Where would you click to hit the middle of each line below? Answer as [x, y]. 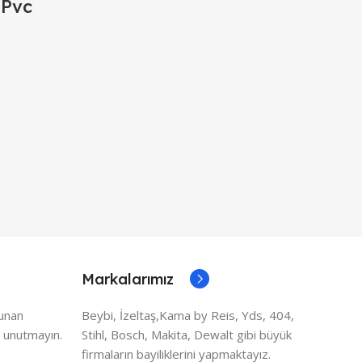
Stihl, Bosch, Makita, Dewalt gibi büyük [187, 334]
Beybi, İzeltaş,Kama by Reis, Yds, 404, [188, 315]
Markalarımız [128, 279]
